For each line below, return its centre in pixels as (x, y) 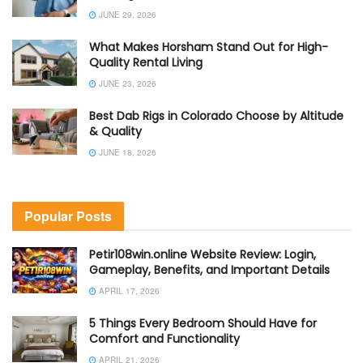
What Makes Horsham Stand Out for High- (209, 47)
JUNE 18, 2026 (126, 152)
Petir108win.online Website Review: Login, (203, 254)
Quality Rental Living (146, 62)
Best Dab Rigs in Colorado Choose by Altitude (216, 115)
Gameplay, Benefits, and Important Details (209, 269)
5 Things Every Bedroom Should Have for (203, 323)
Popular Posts (68, 216)
